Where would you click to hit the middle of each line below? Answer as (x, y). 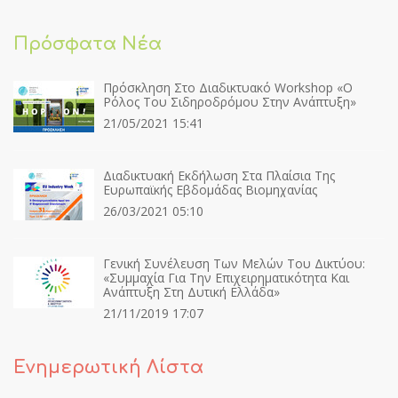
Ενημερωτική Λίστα (108, 367)
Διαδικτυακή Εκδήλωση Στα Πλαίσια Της (219, 175)
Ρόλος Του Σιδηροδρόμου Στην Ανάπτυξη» (230, 102)
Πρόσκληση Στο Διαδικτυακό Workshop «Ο (228, 88)
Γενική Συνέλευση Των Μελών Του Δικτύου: (234, 263)
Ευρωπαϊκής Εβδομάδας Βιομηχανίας (210, 190)
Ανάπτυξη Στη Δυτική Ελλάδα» (191, 292)
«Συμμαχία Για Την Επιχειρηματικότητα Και (226, 278)
